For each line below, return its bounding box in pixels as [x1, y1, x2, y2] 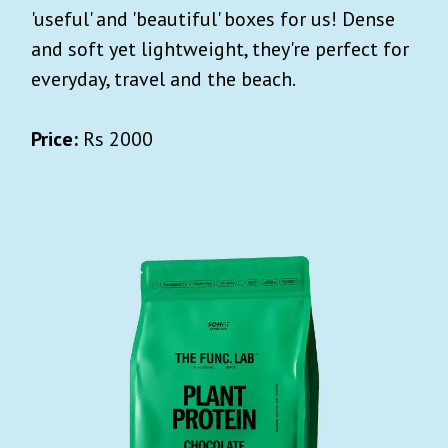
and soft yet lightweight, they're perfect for [31, 35, 409, 62]
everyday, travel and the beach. [31, 65, 299, 92]
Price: [31, 125, 78, 152]
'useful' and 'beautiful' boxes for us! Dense [31, 5, 395, 32]
